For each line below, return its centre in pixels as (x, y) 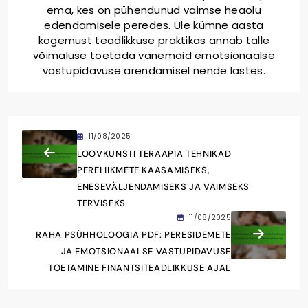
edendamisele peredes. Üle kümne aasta (154, 25)
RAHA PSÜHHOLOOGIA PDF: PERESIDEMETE (133, 234)
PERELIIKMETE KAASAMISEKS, (144, 170)
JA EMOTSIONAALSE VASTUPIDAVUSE (146, 251)
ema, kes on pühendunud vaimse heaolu (154, 10)
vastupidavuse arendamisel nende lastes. (154, 70)
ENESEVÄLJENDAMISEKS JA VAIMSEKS (164, 186)
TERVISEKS (101, 203)
